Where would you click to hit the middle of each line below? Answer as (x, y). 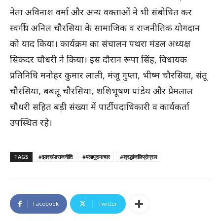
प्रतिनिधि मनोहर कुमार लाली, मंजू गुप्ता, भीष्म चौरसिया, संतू (109, 75)
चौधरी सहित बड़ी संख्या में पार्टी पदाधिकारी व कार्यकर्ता (100, 107)
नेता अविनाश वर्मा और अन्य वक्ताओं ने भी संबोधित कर (101, 12)
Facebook (46, 204)
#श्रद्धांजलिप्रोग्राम (139, 157)
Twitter (108, 204)
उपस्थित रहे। (31, 123)
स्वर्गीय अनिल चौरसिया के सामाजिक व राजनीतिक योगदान (105, 28)
